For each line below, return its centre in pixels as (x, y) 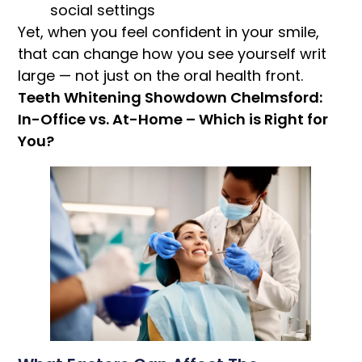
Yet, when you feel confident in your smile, (169, 32)
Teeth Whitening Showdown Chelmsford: (170, 98)
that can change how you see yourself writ (173, 54)
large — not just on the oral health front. (161, 76)
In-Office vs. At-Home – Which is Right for (173, 120)
